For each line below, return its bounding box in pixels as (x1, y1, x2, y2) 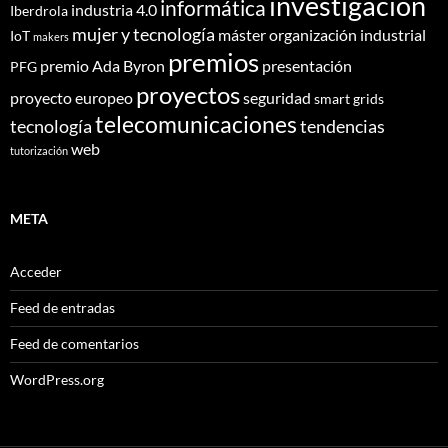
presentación (262, 55, 352, 75)
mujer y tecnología (72, 22, 215, 45)
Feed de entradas (10, 298, 115, 316)
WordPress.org (10, 370, 104, 388)
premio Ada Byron (40, 55, 165, 75)
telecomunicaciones (95, 109, 297, 138)
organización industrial (269, 24, 426, 44)
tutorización (10, 143, 68, 157)
